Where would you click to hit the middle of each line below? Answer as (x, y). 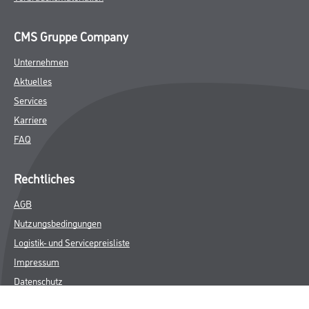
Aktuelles (33, 81)
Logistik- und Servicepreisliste (72, 242)
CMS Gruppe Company (71, 36)
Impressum (37, 261)
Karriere (30, 119)
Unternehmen (41, 61)
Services (30, 100)
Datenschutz (38, 281)
